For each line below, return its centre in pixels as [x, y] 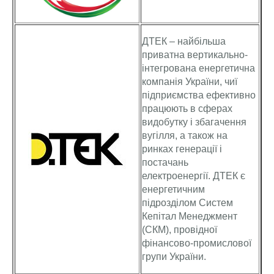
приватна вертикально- [195, 55]
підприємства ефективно [199, 95]
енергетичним [173, 189]
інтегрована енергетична [198, 68]
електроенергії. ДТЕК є [194, 176]
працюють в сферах [187, 109]
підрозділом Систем [187, 203]
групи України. [174, 257]
